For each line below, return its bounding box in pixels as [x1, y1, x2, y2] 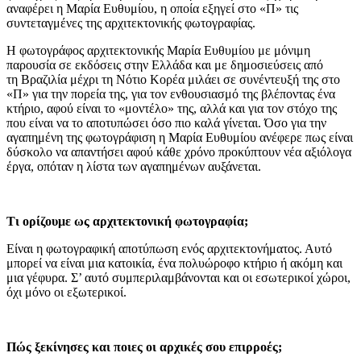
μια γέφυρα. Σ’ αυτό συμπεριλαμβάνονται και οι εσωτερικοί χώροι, [6, 271, 351, 284]
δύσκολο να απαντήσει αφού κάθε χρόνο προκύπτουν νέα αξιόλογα [6, 145, 351, 159]
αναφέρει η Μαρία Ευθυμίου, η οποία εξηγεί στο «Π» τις [6, 2, 298, 15]
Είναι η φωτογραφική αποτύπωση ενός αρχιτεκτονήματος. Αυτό [6, 242, 332, 255]
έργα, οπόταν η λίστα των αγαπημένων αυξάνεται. [6, 160, 261, 173]
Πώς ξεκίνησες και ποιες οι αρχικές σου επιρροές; [6, 340, 282, 354]
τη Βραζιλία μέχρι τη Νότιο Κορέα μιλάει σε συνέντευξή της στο [6, 73, 340, 86]
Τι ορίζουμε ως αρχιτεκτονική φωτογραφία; [6, 214, 248, 228]
